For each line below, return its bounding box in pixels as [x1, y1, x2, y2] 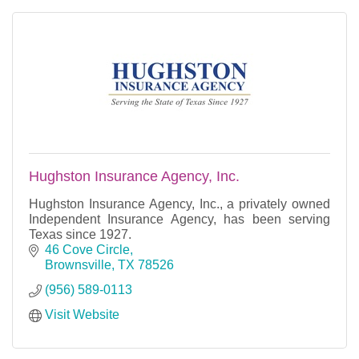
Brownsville [45, 257, 111, 272]
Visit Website [45, 307, 119, 321]
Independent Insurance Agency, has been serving [29, 212, 330, 226]
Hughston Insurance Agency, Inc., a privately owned [29, 196, 330, 211]
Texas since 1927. [29, 227, 131, 241]
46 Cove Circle [45, 242, 130, 256]
